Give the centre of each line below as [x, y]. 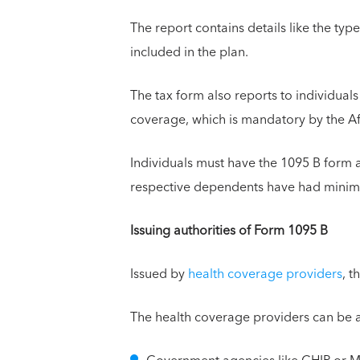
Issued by [159, 274]
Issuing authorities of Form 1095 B [229, 230]
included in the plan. [191, 52]
